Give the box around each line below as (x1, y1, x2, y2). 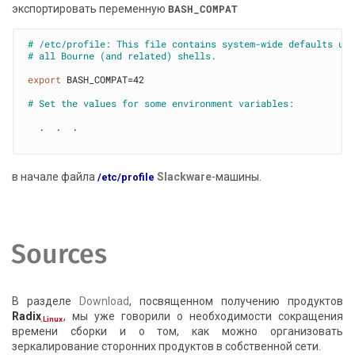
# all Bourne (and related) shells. (28, 49, 217, 63)
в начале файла (12, 170, 98, 184)
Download (79, 294, 130, 307)
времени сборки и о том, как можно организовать (12, 324, 343, 338)
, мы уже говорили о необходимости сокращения (63, 309, 343, 323)
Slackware (157, 170, 212, 184)
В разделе (12, 294, 80, 307)
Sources (11, 237, 107, 270)
